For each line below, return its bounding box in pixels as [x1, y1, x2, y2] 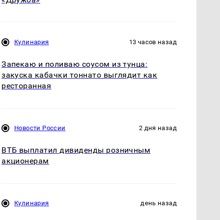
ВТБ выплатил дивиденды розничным [1, 145, 151, 155]
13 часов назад [129, 38, 177, 46]
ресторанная [1, 81, 52, 91]
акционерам [1, 156, 49, 166]
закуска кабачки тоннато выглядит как [1, 70, 158, 80]
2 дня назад [138, 124, 177, 132]
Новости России [14, 124, 66, 132]
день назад [140, 199, 177, 207]
